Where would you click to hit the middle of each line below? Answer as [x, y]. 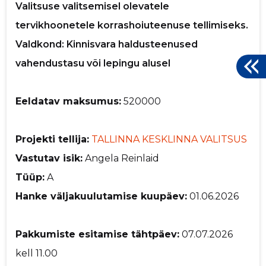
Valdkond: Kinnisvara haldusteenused [107, 44]
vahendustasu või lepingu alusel [93, 63]
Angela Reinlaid [121, 158]
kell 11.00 [37, 253]
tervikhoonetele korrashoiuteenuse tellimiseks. [132, 25]
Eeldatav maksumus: [69, 101]
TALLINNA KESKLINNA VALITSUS [170, 139]
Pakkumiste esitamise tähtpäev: [98, 234]
